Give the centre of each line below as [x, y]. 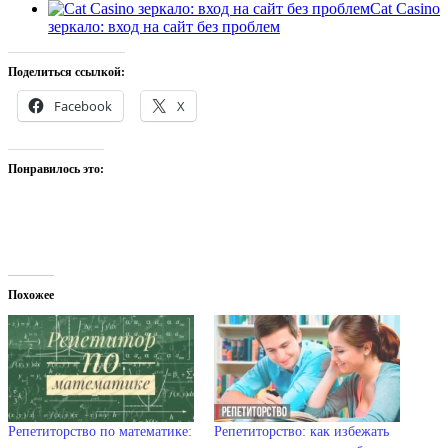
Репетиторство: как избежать [301, 431]
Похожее [31, 295]
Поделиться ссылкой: [66, 72]
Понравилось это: [56, 169]
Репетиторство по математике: [100, 431]
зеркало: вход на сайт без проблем [164, 27]
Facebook [83, 106]
